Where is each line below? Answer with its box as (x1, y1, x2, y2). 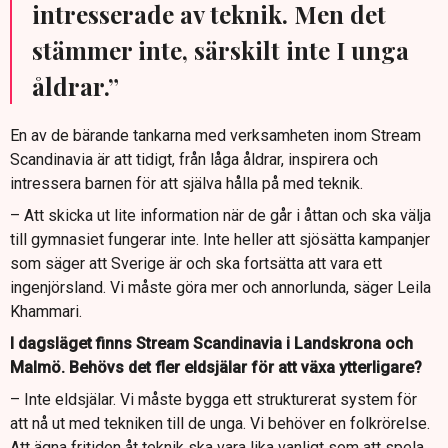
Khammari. (10, 302, 82, 322)
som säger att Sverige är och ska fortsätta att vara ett (10, 254, 382, 274)
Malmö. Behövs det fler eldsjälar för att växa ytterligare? (10, 358, 422, 378)
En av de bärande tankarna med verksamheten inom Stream (10, 126, 421, 146)
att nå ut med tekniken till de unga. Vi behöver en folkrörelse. (10, 414, 430, 434)
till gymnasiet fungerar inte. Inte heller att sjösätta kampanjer (10, 230, 430, 250)
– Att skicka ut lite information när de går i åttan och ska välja (10, 206, 431, 226)
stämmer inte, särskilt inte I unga (32, 34, 409, 67)
